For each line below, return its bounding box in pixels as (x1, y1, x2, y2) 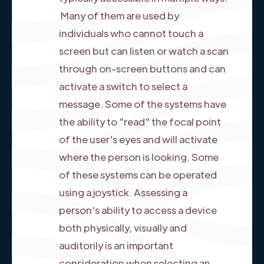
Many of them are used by (59, 8, 179, 22)
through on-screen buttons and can (59, 61, 226, 75)
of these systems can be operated (59, 167, 217, 181)
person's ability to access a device (59, 203, 217, 216)
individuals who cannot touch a (59, 26, 203, 39)
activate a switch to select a (59, 79, 187, 93)
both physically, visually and (59, 220, 187, 234)
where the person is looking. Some (59, 150, 219, 163)
